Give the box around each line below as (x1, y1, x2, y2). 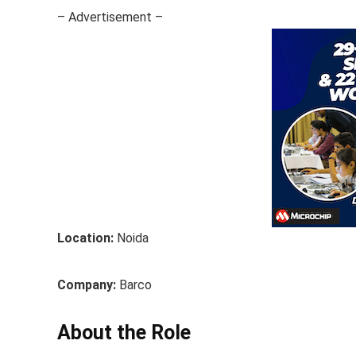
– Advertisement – (57, 10, 163, 25)
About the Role (57, 321, 195, 344)
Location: (57, 230, 117, 246)
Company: (57, 277, 119, 292)
